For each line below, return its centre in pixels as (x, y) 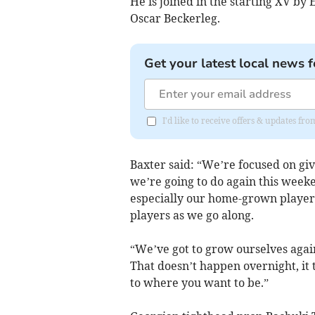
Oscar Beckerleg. (175, 18)
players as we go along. (192, 215)
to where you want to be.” (199, 282)
